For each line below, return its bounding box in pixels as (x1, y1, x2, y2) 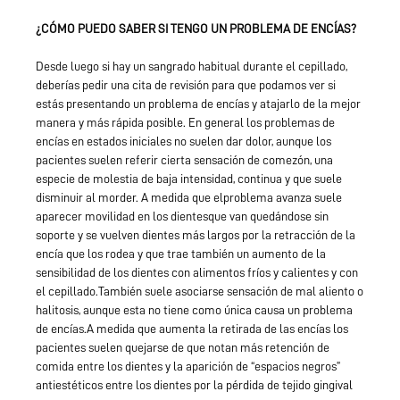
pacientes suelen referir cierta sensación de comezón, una (36, 153, 333, 166)
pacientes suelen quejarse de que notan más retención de (36, 340, 329, 354)
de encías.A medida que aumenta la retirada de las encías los (36, 321, 348, 335)
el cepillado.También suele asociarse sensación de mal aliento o (36, 284, 363, 297)
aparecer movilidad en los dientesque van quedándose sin (36, 209, 329, 222)
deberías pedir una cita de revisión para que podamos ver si (36, 78, 336, 91)
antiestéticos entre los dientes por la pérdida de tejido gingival (36, 378, 353, 391)
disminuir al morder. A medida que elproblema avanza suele (36, 190, 342, 204)
